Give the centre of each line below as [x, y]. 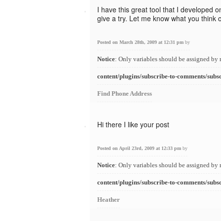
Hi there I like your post [133, 124]
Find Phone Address [125, 93]
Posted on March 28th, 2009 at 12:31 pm [141, 42]
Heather [109, 200]
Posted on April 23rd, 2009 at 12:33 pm [140, 148]
